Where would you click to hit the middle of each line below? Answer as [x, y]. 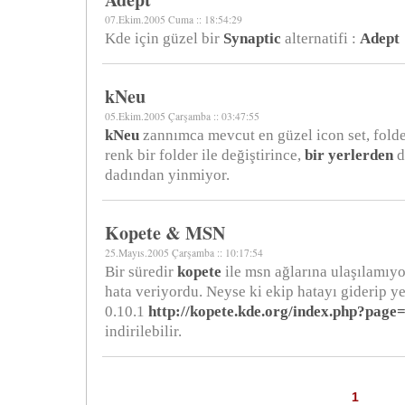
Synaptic [252, 38]
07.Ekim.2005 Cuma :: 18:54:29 [174, 19]
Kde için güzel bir [164, 38]
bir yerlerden [349, 155]
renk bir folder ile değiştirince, [205, 155]
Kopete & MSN [165, 233]
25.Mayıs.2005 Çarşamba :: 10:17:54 [184, 253]
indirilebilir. [143, 331]
